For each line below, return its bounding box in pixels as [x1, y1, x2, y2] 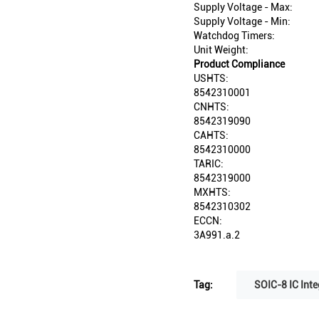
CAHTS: [194, 130, 229, 142]
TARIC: [194, 158, 224, 170]
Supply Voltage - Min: [194, 16, 291, 28]
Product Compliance [194, 58, 285, 70]
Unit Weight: [194, 44, 249, 56]
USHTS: [194, 73, 229, 85]
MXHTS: [194, 187, 231, 199]
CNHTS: [194, 101, 229, 113]
